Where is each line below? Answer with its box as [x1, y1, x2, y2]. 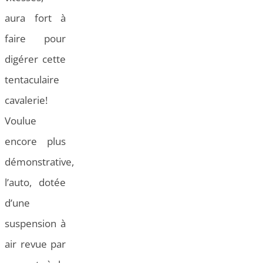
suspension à [5, 217, 66, 231]
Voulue [5, 114, 36, 128]
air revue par [5, 237, 66, 251]
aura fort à [5, 11, 66, 25]
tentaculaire [5, 73, 59, 87]
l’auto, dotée [5, 176, 66, 190]
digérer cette [5, 52, 66, 66]
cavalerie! [5, 93, 48, 107]
